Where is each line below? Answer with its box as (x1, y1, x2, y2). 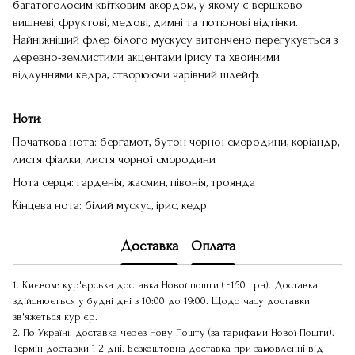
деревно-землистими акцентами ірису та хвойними (13, 50, 280, 64)
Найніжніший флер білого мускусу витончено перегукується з (13, 32, 338, 47)
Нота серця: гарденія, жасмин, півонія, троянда (13, 175, 255, 189)
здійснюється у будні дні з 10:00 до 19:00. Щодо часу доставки (13, 295, 310, 307)
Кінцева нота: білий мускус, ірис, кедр (13, 198, 207, 212)
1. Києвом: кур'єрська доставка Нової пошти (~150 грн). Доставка (13, 279, 318, 291)
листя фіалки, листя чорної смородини (13, 152, 216, 166)
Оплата (190, 238, 235, 254)
